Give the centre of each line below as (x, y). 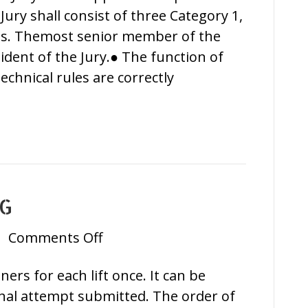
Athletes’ (130, 257)
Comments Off (55, 237)
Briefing (128, 278)
